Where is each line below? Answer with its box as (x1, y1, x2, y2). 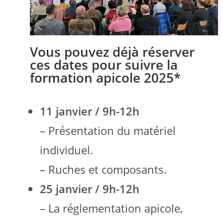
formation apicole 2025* (30, 68, 181, 87)
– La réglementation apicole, (40, 200, 183, 216)
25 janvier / (40, 181, 103, 196)
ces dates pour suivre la (30, 55, 178, 74)
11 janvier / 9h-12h (40, 103, 139, 118)
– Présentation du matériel (40, 122, 176, 138)
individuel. (40, 142, 93, 157)
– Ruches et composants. (40, 161, 167, 177)
